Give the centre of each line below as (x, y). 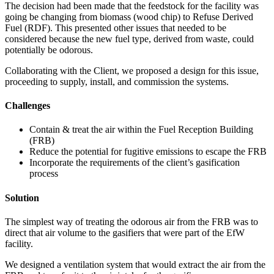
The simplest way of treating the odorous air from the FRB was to (131, 221)
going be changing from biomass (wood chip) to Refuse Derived (129, 17)
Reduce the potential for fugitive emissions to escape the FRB (148, 152)
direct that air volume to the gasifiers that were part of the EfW (125, 232)
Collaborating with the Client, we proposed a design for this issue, (132, 70)
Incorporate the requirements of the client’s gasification (135, 163)
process (44, 174)
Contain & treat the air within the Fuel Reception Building (141, 130)
